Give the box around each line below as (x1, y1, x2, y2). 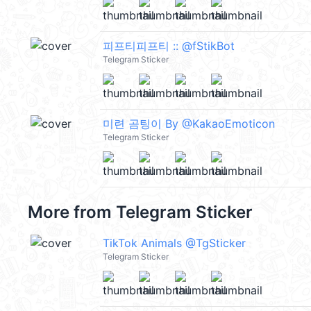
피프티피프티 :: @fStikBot (103, 39, 235, 53)
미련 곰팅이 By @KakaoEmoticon (103, 117, 275, 131)
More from (28, 202, 116, 222)
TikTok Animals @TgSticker (103, 236, 246, 250)
